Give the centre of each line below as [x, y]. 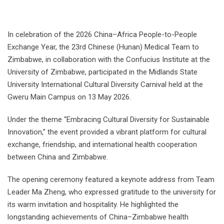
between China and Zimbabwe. [58, 157]
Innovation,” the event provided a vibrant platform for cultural [107, 132]
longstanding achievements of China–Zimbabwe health [98, 217]
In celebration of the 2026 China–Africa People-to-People [102, 35]
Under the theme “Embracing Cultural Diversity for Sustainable [108, 120]
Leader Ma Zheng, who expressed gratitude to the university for [112, 192]
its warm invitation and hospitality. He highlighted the [93, 205]
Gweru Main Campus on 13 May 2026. [69, 97]
